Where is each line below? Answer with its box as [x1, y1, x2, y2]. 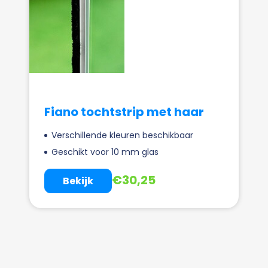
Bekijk [63, 174, 93, 188]
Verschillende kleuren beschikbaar [51, 129, 193, 142]
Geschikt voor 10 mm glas [51, 146, 159, 159]
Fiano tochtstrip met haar [44, 103, 204, 121]
